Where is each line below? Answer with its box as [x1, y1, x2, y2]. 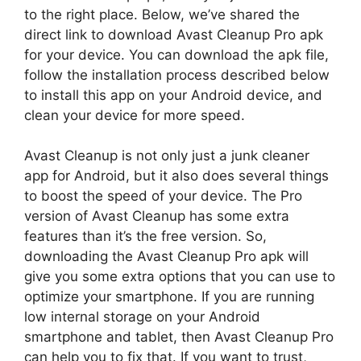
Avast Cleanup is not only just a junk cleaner [24, 147, 309, 164]
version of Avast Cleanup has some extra [24, 208, 289, 225]
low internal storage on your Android [24, 309, 260, 326]
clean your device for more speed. [24, 106, 245, 123]
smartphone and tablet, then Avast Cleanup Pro [24, 329, 334, 346]
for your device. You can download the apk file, [24, 46, 329, 63]
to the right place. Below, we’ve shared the [24, 6, 300, 23]
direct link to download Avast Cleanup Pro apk [24, 26, 323, 43]
